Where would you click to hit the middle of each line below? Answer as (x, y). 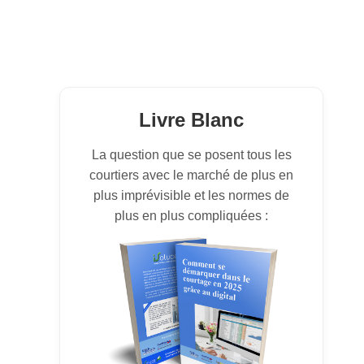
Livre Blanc (192, 119)
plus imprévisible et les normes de (192, 195)
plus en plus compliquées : (192, 215)
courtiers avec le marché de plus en (192, 175)
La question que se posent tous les (191, 154)
